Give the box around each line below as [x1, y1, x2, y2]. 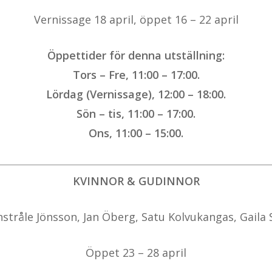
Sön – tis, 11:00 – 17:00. [76, 106, 195, 121]
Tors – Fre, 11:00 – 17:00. [72, 67, 200, 83]
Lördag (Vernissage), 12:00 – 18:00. [46, 87, 226, 102]
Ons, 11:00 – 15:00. [89, 126, 183, 141]
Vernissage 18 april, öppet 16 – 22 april [33, 12, 239, 27]
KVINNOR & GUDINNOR [72, 174, 200, 189]
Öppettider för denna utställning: [47, 48, 225, 63]
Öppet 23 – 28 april [86, 245, 186, 260]
